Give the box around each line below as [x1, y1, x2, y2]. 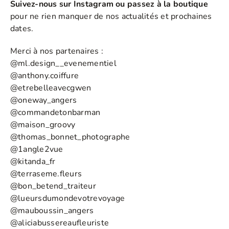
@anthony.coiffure [10, 70, 79, 81]
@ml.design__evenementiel [10, 57, 117, 69]
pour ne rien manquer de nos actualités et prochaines [10, 10, 212, 22]
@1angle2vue [10, 143, 63, 155]
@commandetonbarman [10, 106, 101, 118]
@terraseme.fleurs [10, 168, 82, 179]
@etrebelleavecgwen [10, 82, 91, 94]
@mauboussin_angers [10, 204, 94, 216]
